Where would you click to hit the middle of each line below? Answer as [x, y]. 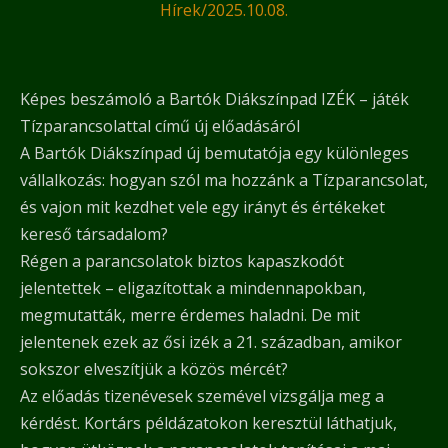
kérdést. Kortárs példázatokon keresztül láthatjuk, [208, 423]
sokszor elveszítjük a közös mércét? [154, 369]
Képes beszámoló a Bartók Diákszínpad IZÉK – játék [214, 99]
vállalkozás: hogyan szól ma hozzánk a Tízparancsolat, [224, 180]
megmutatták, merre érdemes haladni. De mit [190, 315]
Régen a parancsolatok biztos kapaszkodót [182, 261]
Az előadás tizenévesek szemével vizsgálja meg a [202, 396]
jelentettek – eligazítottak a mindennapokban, [193, 288]
